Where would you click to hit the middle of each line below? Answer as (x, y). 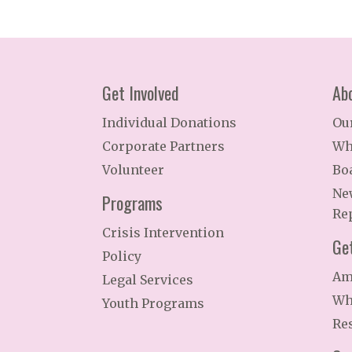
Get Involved (141, 93)
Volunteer (133, 170)
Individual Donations (169, 123)
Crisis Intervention (163, 233)
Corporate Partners (163, 146)
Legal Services (148, 280)
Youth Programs (153, 303)
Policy (122, 256)
